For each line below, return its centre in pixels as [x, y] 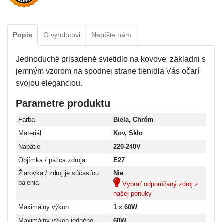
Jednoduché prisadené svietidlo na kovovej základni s [111, 59]
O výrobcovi [62, 34]
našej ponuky [132, 193]
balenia [28, 182]
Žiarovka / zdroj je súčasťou [58, 173]
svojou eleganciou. [49, 83]
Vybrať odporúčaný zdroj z [159, 184]
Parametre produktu [63, 103]
